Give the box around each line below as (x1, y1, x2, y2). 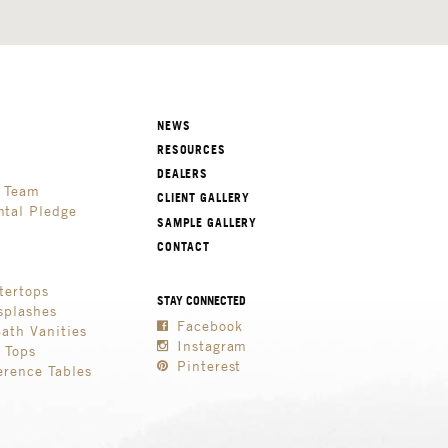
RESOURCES (157, 141, 226, 159)
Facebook (171, 316, 243, 334)
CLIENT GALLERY (157, 189, 251, 207)
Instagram (171, 336, 248, 354)
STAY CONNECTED (157, 291, 246, 309)
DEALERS (157, 165, 209, 183)
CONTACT (157, 237, 211, 255)
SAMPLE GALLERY (157, 213, 258, 231)
